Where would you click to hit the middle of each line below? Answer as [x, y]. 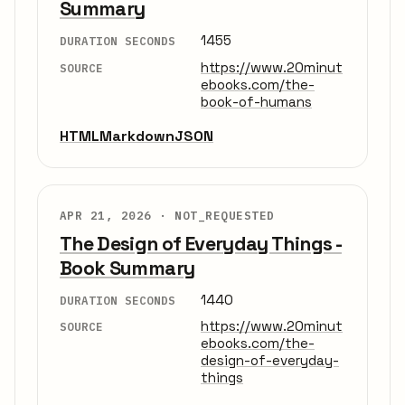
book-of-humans [256, 101]
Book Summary [127, 268]
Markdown [137, 136]
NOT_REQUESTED [225, 215]
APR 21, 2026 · [118, 215]
